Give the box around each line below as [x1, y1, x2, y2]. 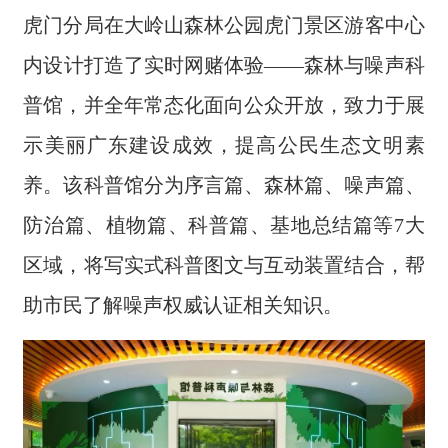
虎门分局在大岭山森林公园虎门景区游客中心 [23, 13, 425, 36]
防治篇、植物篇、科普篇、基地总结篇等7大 [23, 213, 425, 236]
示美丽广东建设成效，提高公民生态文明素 [23, 133, 425, 156]
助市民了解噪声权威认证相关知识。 [23, 293, 344, 316]
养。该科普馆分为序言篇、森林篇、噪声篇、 [23, 173, 425, 196]
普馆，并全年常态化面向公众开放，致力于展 [23, 93, 425, 116]
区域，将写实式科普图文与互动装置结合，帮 [23, 253, 425, 276]
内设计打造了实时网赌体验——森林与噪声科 [23, 53, 425, 76]
